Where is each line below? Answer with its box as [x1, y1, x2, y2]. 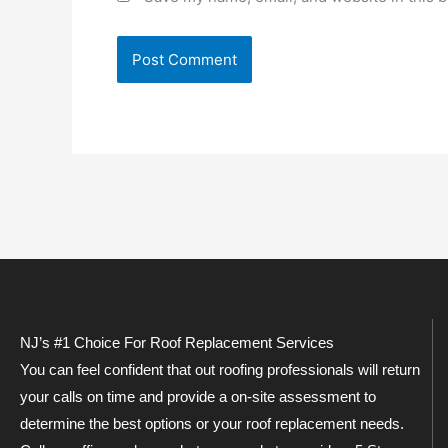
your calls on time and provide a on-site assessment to [20, 388, 376, 406]
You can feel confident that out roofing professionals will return [20, 361, 420, 379]
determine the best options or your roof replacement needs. [20, 415, 404, 433]
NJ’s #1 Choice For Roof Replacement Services [20, 334, 338, 352]
